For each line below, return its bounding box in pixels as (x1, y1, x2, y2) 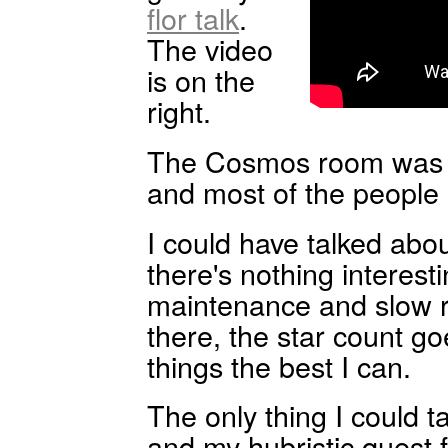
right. (147, 90, 211, 132)
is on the (147, 59, 255, 101)
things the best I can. (147, 344, 411, 386)
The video (147, 28, 273, 70)
